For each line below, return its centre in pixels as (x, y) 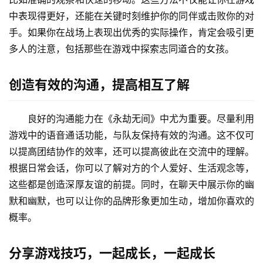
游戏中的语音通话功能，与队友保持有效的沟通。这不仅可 (131, 135)
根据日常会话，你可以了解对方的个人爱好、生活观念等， (131, 168)
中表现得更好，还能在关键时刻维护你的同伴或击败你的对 (131, 16)
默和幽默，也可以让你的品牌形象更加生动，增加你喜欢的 (131, 201)
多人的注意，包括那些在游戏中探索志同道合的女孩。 (122, 49)
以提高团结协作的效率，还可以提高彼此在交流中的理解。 (131, 152)
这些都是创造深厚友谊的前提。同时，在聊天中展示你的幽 (131, 185)
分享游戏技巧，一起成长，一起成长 (112, 253)
